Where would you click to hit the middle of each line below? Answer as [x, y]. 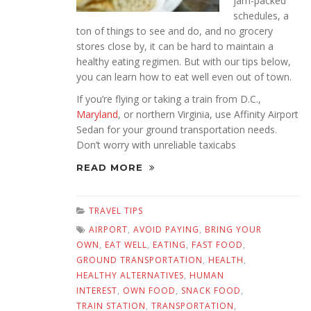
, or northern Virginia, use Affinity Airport [208, 115]
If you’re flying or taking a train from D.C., [169, 99]
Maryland [97, 115]
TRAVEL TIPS [116, 211]
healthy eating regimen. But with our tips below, [184, 62]
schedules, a [261, 16]
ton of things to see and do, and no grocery [175, 31]
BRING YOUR [233, 230]
